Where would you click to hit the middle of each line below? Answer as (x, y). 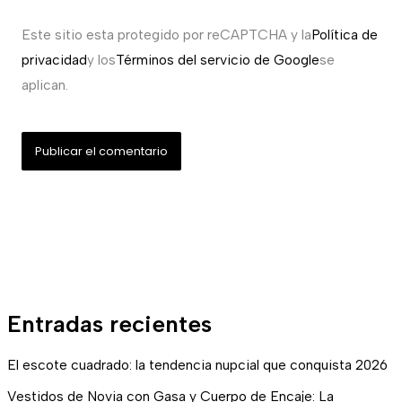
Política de (344, 34)
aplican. (44, 84)
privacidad (54, 59)
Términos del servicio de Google (217, 59)
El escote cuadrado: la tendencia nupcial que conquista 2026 (198, 365)
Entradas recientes (110, 323)
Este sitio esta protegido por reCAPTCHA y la (166, 34)
